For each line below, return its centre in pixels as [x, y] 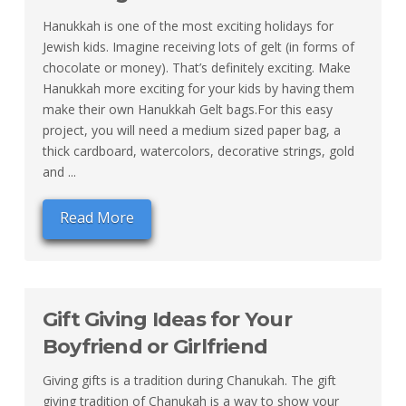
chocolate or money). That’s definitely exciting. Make [196, 68]
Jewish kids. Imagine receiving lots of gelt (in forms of [198, 47]
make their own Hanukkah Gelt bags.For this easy [187, 110]
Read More [97, 217]
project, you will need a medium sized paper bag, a [191, 130]
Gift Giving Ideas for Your [167, 319]
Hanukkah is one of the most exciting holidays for [188, 26]
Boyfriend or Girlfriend [155, 346]
